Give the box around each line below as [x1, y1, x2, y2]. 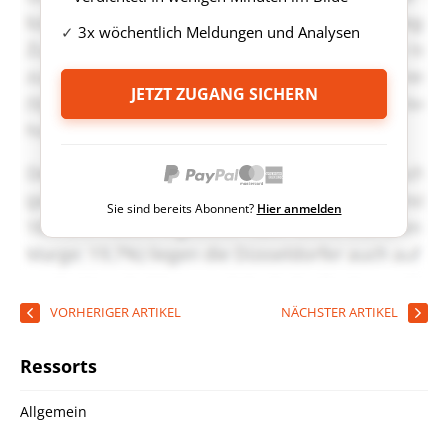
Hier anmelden [256, 200, 342, 217]
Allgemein [20, 402, 87, 421]
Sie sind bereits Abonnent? [106, 200, 257, 217]
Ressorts [20, 354, 97, 378]
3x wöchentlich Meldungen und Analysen [74, 22, 360, 42]
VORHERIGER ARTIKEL [50, 303, 181, 321]
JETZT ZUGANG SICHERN [130, 83, 318, 105]
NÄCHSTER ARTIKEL [281, 303, 398, 321]
